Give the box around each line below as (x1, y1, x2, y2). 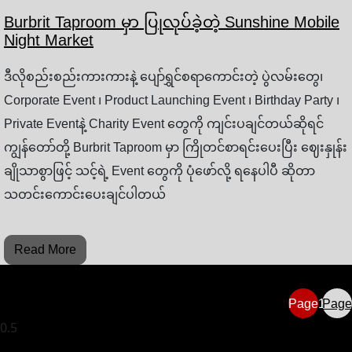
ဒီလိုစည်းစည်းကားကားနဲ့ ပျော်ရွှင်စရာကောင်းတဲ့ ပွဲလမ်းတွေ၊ (4, 70, 323, 84)
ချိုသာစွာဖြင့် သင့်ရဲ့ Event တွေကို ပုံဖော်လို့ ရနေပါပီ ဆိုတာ (4, 164, 315, 178)
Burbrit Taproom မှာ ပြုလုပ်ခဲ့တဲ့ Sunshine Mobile (4, 13, 339, 31)
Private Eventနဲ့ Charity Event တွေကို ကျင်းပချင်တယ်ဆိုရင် (4, 117, 324, 131)
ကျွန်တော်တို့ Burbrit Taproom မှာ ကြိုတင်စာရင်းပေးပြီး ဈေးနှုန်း (4, 141, 347, 155)
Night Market (4, 31, 93, 49)
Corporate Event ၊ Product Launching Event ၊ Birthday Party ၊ (4, 93, 339, 108)
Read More (14, 243, 76, 257)
